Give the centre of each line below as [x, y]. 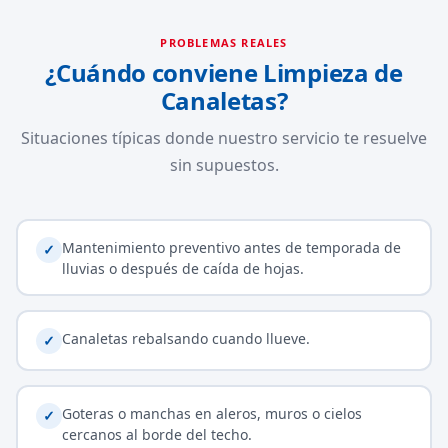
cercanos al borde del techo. [156, 434]
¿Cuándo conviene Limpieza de [224, 72]
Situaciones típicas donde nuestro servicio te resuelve [224, 138]
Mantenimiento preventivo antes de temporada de [231, 247]
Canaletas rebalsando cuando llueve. [185, 338]
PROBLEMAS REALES [224, 42]
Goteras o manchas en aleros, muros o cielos [211, 413]
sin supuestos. [224, 165]
